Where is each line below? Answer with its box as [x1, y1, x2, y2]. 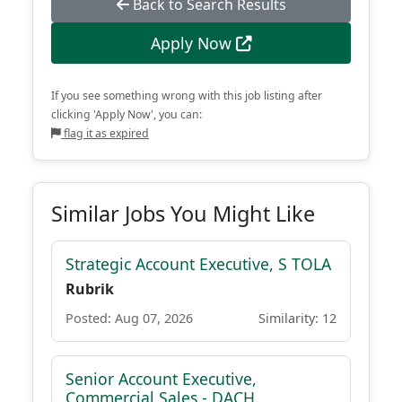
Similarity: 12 [258, 310, 336, 327]
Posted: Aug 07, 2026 [66, 310, 193, 327]
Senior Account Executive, [66, 368, 257, 389]
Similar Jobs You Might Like [51, 199, 315, 228]
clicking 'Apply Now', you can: [51, 107, 202, 122]
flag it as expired [61, 126, 149, 141]
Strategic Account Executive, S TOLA [66, 253, 331, 275]
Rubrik [66, 279, 114, 299]
